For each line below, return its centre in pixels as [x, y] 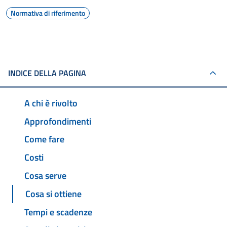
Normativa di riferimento [48, 13]
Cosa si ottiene [53, 194]
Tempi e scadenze [58, 212]
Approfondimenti [58, 121]
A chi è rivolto [51, 103]
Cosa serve [45, 176]
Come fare [44, 139]
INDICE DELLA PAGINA [47, 73]
